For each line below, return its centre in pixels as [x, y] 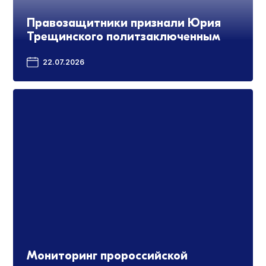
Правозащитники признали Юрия [123, 23]
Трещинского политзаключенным [123, 37]
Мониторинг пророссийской [107, 255]
